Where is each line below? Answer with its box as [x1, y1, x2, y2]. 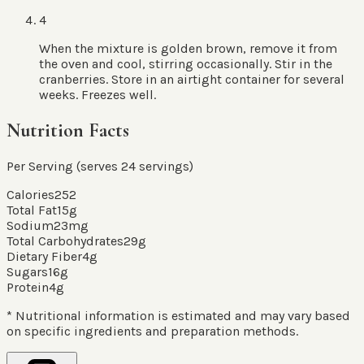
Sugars [6, 264, 48, 280]
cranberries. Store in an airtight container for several [39, 71, 344, 88]
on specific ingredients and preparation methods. [6, 323, 298, 340]
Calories [6, 187, 54, 203]
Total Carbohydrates [6, 233, 123, 249]
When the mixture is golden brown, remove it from [39, 41, 337, 57]
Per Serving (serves [6, 158, 121, 175]
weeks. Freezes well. [39, 87, 156, 103]
